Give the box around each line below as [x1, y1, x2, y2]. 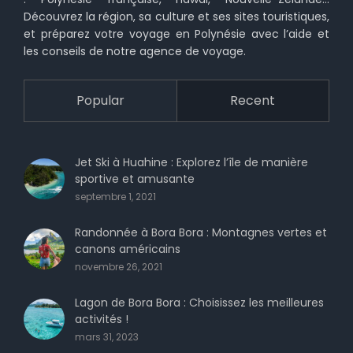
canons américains [75, 240, 180, 257]
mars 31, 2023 [75, 329, 139, 344]
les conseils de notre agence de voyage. [24, 43, 246, 59]
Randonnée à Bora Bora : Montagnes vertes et [75, 224, 327, 240]
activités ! [75, 310, 128, 327]
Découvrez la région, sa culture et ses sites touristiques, [24, 8, 329, 24]
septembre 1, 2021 [75, 189, 156, 203]
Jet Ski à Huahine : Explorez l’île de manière [75, 154, 308, 170]
